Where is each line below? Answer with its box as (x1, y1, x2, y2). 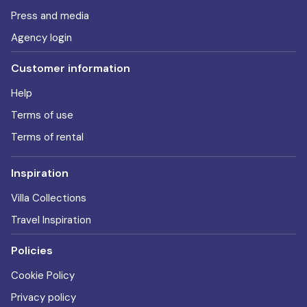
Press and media (11, 9, 89, 23)
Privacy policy (11, 291, 76, 304)
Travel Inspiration (11, 213, 91, 227)
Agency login (11, 31, 72, 45)
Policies (11, 243, 53, 258)
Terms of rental (11, 130, 84, 144)
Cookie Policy (11, 269, 75, 282)
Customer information (11, 61, 130, 75)
